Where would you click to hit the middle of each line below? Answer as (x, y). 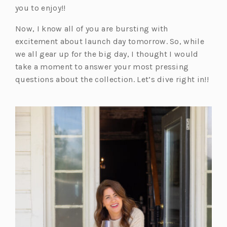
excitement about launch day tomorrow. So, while (110, 42)
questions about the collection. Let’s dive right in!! (112, 80)
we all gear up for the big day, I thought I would (107, 54)
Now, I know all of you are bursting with (92, 29)
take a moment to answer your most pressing (102, 67)
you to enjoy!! (41, 8)
